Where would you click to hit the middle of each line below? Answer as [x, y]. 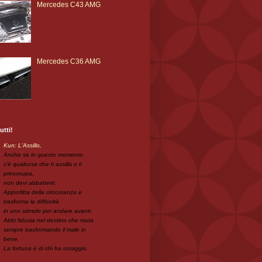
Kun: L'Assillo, [23, 145]
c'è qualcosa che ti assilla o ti [43, 164]
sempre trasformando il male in [45, 229]
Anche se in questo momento [43, 154]
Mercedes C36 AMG [68, 61]
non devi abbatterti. [30, 182]
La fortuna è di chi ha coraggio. [46, 248]
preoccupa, [19, 173]
